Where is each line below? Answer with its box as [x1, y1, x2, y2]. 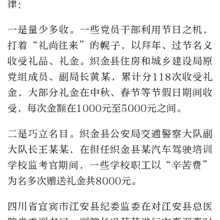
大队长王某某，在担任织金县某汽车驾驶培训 [7, 143, 213, 155]
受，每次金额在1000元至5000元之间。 [7, 102, 186, 114]
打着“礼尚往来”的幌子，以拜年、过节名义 [7, 39, 213, 51]
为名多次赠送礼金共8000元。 [7, 175, 141, 187]
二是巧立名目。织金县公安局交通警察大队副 [7, 128, 213, 139]
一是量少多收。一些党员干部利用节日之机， [7, 24, 213, 35]
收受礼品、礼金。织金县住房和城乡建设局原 [7, 55, 213, 67]
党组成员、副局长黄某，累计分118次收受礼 [7, 71, 213, 82]
